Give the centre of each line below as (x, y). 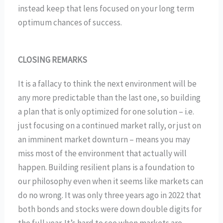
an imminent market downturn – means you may (104, 139)
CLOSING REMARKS (53, 59)
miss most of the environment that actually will (103, 153)
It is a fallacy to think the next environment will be (108, 83)
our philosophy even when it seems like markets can (111, 181)
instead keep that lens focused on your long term (106, 8)
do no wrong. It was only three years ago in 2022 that (110, 195)
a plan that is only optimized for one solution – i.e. (106, 111)
